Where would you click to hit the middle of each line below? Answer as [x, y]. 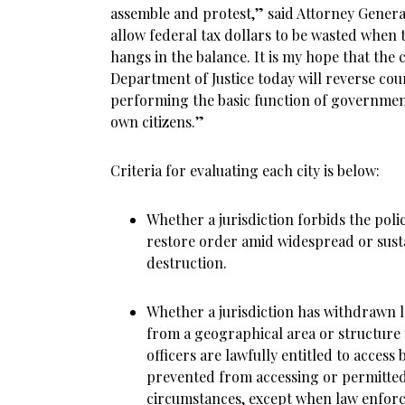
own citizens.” [157, 122]
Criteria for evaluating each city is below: [245, 170]
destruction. [187, 263]
